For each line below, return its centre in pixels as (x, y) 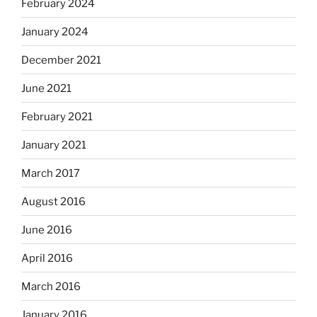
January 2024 (55, 31)
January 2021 (54, 145)
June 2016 (47, 230)
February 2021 (57, 116)
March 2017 (51, 173)
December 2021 (61, 60)
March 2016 (51, 286)
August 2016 (53, 201)
